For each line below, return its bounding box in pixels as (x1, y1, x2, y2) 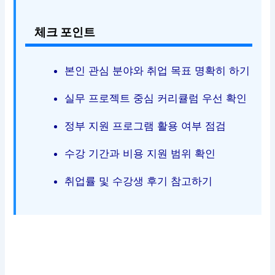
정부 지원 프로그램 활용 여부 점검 (64, 120, 227, 133)
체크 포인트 (34, 25, 96, 40)
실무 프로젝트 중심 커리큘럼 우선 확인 (64, 92, 247, 105)
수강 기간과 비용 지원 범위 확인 (64, 147, 216, 160)
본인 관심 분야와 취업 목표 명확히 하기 (64, 64, 250, 77)
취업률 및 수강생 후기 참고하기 (64, 175, 213, 188)
